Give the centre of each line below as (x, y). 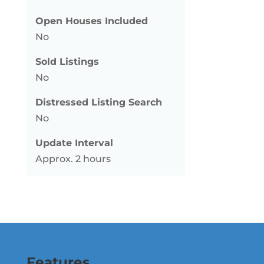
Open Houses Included (91, 21)
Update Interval (74, 143)
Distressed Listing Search (98, 102)
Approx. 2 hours (73, 159)
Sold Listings (67, 62)
